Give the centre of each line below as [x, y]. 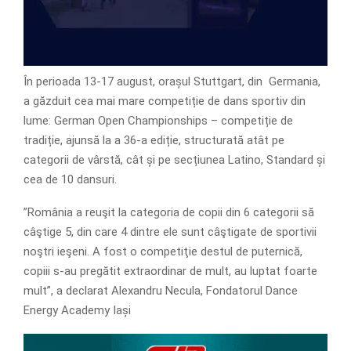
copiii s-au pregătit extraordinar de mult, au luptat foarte [170, 271]
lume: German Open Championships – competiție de [158, 120]
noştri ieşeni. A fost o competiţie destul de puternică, [163, 251]
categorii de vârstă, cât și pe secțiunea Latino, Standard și [174, 159]
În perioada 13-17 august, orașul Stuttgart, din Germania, [172, 81]
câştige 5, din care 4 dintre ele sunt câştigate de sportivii [170, 232]
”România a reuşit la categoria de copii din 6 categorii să [169, 212]
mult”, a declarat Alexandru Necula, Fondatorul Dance [161, 290]
